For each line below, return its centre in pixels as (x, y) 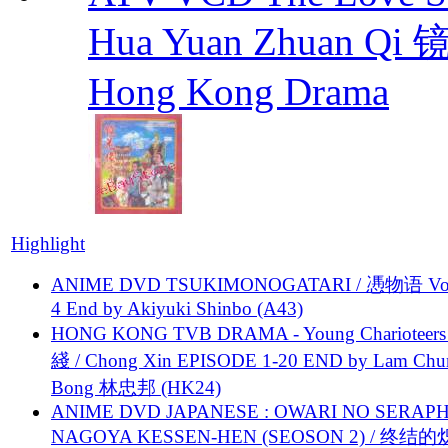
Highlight (48, 243)
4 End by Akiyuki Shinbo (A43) (177, 308)
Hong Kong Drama (238, 91)
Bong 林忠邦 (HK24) (136, 387)
